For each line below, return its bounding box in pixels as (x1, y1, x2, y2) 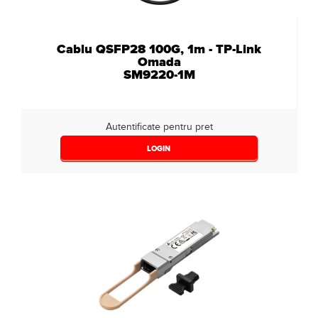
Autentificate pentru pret (105, 121, 213, 133)
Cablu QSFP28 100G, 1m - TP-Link (57, 40, 261, 57)
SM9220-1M (123, 66, 195, 83)
